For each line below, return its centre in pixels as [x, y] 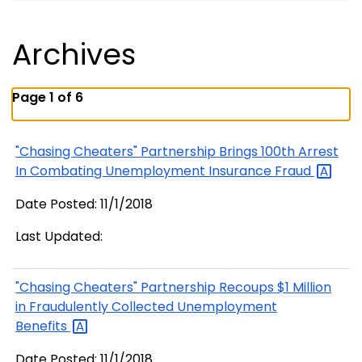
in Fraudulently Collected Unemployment [146, 307]
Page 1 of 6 [48, 98]
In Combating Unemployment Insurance [145, 171]
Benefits [43, 326]
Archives [74, 55]
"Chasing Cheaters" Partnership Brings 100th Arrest [177, 152]
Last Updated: [59, 236]
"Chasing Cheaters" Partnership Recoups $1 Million [173, 288]
